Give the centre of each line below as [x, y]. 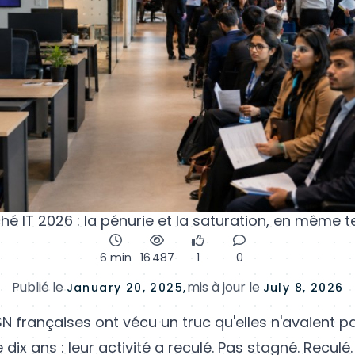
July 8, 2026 [303, 287]
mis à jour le [225, 287]
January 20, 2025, [126, 287]
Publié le [39, 287]
